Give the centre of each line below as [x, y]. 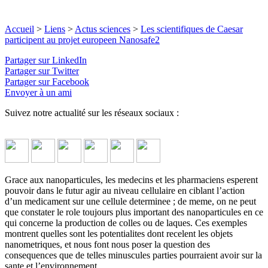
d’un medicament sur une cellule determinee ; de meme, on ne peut [130, 201]
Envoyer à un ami [38, 92]
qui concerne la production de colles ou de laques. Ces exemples [126, 223]
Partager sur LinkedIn [46, 60]
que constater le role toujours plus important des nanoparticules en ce [134, 212]
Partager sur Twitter [42, 71]
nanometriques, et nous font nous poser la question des [107, 244]
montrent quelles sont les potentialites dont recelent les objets [119, 233]
